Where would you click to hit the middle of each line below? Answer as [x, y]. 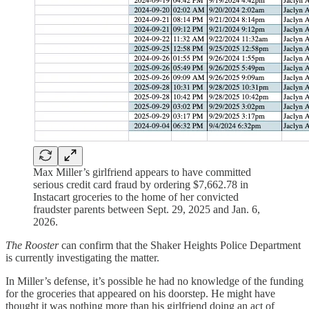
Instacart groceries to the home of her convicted [136, 197]
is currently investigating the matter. [82, 258]
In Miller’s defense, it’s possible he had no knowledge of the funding [154, 281]
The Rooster [32, 246]
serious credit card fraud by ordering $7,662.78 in [141, 185]
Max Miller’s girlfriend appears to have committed [142, 172]
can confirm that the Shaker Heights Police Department [180, 246]
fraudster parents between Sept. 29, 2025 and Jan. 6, [147, 210]
